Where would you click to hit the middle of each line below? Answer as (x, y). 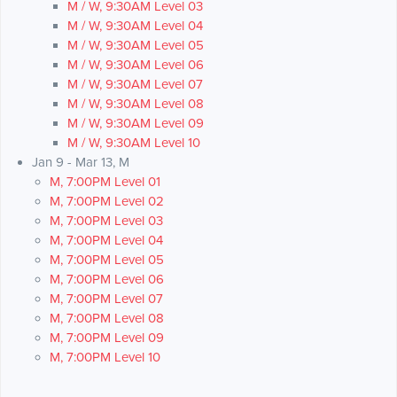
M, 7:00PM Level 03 (106, 221)
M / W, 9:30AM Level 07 (135, 85)
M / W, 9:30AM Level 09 (136, 124)
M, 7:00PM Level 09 (107, 338)
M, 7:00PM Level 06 (107, 280)
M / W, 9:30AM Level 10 (134, 143)
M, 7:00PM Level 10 (105, 358)
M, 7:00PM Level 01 (105, 182)
